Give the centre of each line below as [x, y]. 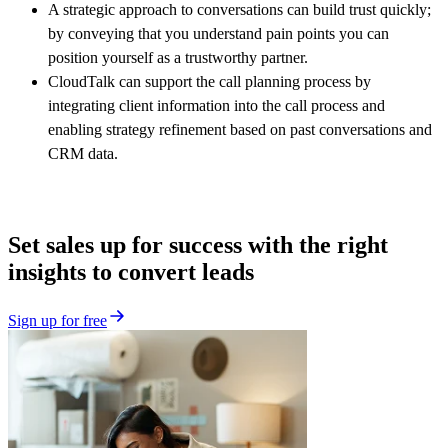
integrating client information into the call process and [216, 105]
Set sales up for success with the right [198, 244]
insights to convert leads [131, 271]
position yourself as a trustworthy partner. [178, 57]
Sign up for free [57, 320]
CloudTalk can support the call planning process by [209, 81]
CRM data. [83, 153]
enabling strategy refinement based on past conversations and [240, 129]
